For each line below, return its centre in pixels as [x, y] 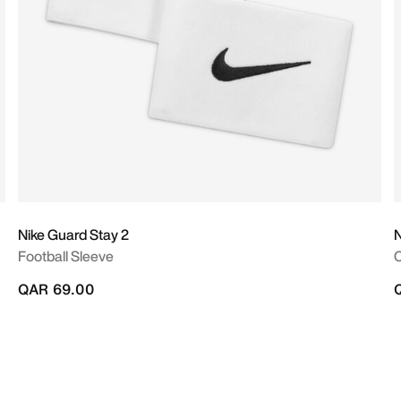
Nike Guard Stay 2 [73, 235]
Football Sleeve [66, 256]
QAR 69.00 [56, 289]
